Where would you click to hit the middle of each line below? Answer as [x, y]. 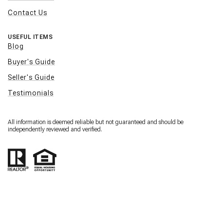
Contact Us [27, 13]
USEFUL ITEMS [30, 37]
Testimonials [31, 93]
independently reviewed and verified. [55, 130]
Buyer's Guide [31, 62]
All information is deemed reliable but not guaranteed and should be [96, 122]
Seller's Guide [31, 78]
